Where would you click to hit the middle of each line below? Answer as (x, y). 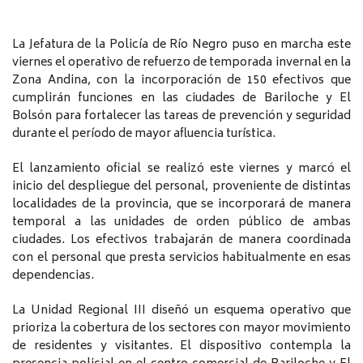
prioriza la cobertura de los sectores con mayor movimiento (181, 328)
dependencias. (53, 275)
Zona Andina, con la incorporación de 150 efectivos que (181, 80)
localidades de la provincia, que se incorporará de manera (181, 204)
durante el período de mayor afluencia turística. (144, 134)
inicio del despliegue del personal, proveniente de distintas (181, 186)
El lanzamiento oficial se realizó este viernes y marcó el (181, 169)
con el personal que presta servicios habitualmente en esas (181, 258)
